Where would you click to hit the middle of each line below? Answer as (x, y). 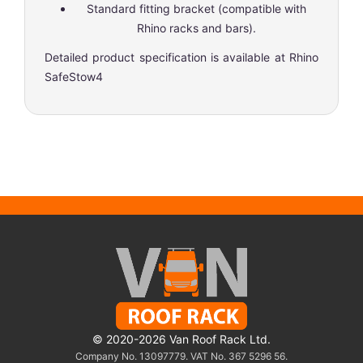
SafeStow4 (74, 76)
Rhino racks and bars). (196, 28)
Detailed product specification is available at (167, 57)
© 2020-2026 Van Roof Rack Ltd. (181, 339)
